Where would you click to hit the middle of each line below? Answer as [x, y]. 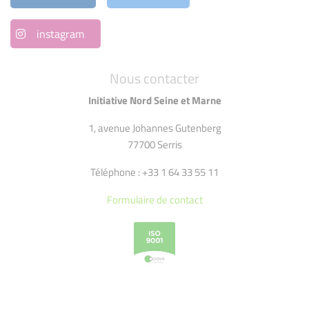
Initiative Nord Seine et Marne [154, 101]
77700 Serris [154, 145]
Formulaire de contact [154, 200]
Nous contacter [154, 79]
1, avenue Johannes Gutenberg [154, 128]
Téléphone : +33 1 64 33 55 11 [154, 172]
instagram [60, 34]
